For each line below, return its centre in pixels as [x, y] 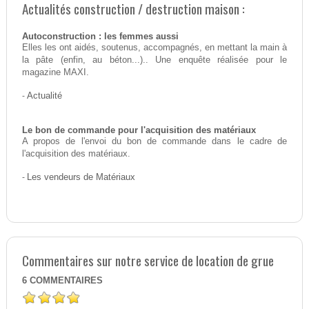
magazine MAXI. [55, 73]
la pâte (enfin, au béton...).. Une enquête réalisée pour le [154, 60]
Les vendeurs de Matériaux [81, 178]
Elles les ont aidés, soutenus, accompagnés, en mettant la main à [154, 48]
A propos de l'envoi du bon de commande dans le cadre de [154, 142]
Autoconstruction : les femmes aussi [100, 37]
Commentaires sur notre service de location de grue [148, 261]
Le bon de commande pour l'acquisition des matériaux [139, 131]
